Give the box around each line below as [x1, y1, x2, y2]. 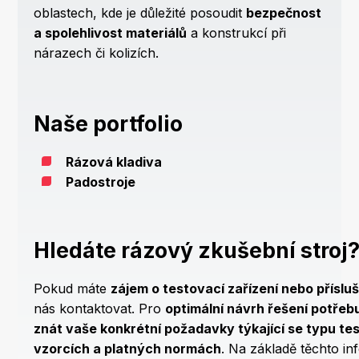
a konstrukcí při [187, 25, 287, 42]
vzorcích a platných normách [34, 341, 222, 357]
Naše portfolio [34, 111, 184, 137]
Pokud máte [34, 280, 111, 297]
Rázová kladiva [66, 154, 163, 171]
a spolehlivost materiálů [34, 25, 188, 42]
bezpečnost [246, 5, 322, 22]
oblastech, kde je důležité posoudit [34, 5, 247, 22]
